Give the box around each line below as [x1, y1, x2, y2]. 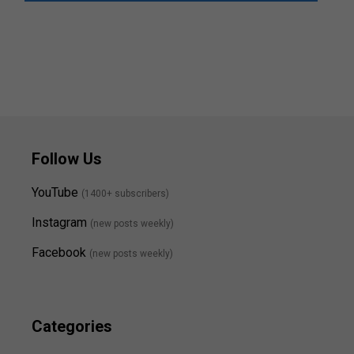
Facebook [32, 245, 86, 261]
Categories [32, 317, 112, 337]
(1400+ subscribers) [81, 187, 169, 199]
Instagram [32, 215, 87, 231]
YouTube [32, 185, 78, 201]
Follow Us [32, 149, 102, 169]
